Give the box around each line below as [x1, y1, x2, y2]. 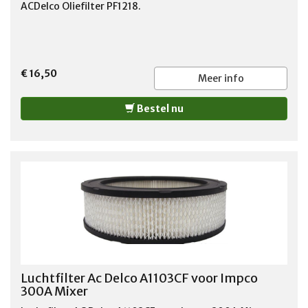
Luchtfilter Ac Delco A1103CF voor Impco [21, 269, 258, 286]
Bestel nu [134, 102, 184, 115]
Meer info [197, 71, 244, 85]
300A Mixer [21, 283, 88, 299]
